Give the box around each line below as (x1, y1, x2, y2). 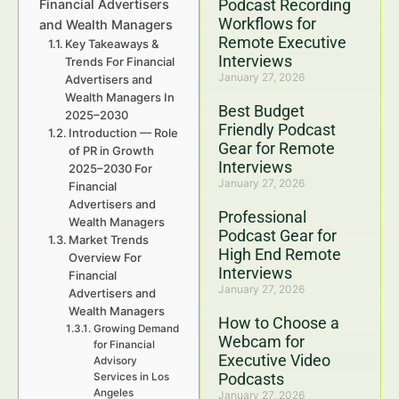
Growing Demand (93, 322, 179, 335)
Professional (218, 208, 306, 226)
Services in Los (93, 370, 169, 383)
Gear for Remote (218, 139, 335, 158)
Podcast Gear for (218, 226, 337, 245)
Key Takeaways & (65, 37, 159, 51)
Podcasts (218, 370, 284, 388)
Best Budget (218, 102, 305, 120)
